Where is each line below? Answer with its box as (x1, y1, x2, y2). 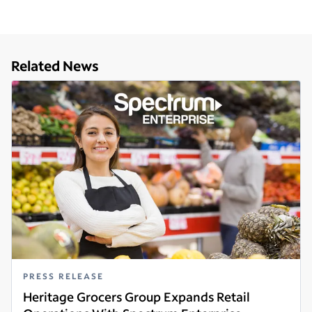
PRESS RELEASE (23, 271, 104, 282)
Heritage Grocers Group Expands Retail (23, 288, 250, 306)
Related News (11, 56, 99, 75)
